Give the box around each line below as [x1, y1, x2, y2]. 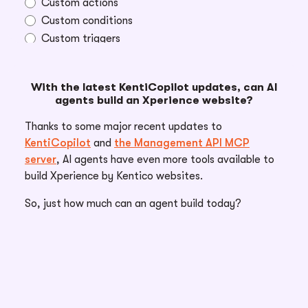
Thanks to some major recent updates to [25, 120, 222, 133]
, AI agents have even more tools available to [56, 153, 274, 166]
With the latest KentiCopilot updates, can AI [30, 81, 278, 94]
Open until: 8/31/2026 [25, 104, 125, 116]
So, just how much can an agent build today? [25, 197, 241, 210]
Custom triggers [41, 32, 120, 45]
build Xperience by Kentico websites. [25, 170, 203, 183]
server [25, 153, 56, 166]
